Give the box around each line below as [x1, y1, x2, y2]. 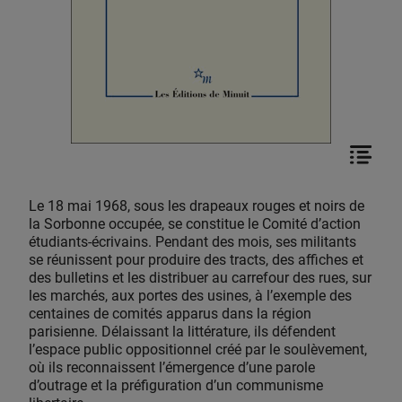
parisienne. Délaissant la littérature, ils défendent [29, 323, 336, 341]
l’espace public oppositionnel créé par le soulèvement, [29, 341, 367, 359]
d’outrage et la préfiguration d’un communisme [29, 377, 323, 395]
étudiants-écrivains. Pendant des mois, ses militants [29, 233, 356, 251]
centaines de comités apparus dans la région [29, 305, 311, 323]
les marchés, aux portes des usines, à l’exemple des [29, 287, 352, 305]
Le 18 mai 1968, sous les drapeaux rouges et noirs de [29, 197, 364, 215]
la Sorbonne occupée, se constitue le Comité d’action [29, 215, 361, 233]
